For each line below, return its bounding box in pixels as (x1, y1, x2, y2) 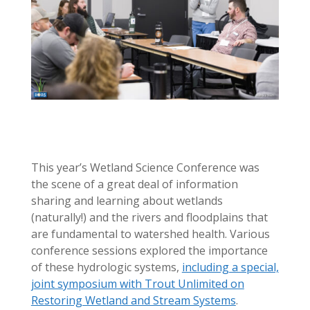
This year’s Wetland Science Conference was (30, 160, 259, 176)
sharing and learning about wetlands (30, 193, 223, 209)
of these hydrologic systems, (30, 259, 182, 275)
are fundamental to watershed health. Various (30, 226, 270, 242)
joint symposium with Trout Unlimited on (30, 276, 244, 292)
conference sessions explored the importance (30, 243, 268, 259)
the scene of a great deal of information (30, 176, 238, 192)
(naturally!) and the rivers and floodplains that (30, 210, 268, 226)
